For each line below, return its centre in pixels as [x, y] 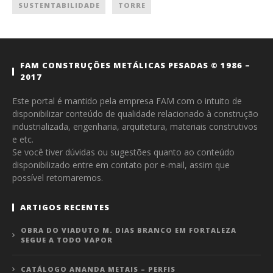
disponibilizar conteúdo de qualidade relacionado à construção [135, 114]
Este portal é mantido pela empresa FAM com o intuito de [127, 101]
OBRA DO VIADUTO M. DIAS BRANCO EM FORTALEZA [129, 230]
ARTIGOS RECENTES [65, 207]
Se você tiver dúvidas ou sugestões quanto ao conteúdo [123, 152]
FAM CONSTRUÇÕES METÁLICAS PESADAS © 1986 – [135, 66]
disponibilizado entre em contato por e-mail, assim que [121, 165]
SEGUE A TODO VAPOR [67, 240]
